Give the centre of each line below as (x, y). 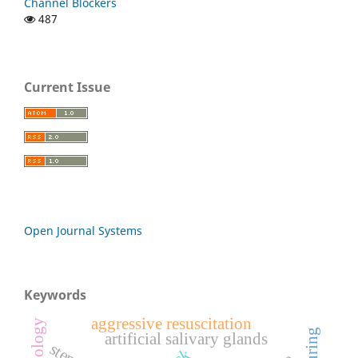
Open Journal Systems (83, 230)
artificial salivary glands (187, 338)
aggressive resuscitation (172, 324)
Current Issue (67, 88)
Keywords (55, 294)
